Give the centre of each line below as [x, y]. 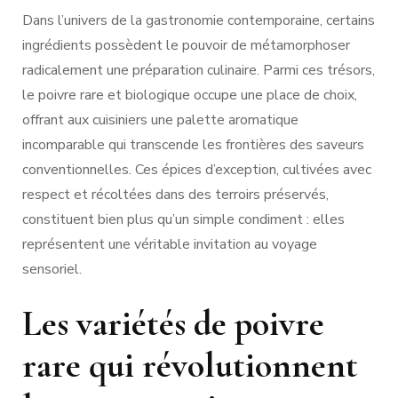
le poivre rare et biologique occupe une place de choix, [190, 95]
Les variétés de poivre [173, 323]
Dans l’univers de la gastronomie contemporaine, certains [199, 20]
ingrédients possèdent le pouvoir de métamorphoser [186, 45]
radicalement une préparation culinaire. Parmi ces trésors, [199, 70]
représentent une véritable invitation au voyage [170, 244]
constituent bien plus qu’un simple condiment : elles [183, 219]
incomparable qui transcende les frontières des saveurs [193, 144]
